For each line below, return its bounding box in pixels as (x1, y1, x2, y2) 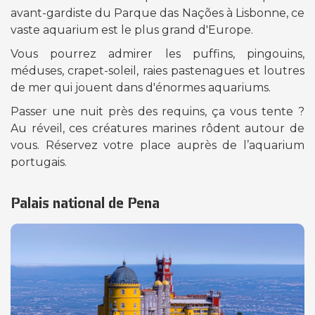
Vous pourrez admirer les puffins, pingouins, (11, 47, 304, 61)
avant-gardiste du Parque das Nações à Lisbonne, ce (11, 6, 304, 20)
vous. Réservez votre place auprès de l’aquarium (11, 139, 304, 153)
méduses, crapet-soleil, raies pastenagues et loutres (11, 64, 304, 78)
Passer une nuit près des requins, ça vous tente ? (11, 105, 304, 119)
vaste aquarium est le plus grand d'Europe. (11, 23, 256, 37)
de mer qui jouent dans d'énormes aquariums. (11, 81, 274, 95)
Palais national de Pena (11, 193, 163, 213)
